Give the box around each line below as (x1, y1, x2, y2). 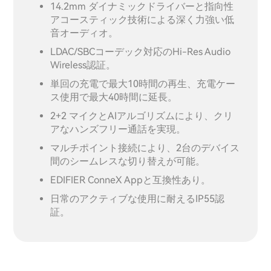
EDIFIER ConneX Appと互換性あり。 (50, 174, 211, 186)
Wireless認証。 (50, 59, 116, 71)
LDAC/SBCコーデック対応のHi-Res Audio (50, 45, 231, 57)
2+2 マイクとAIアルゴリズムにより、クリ (50, 109, 233, 122)
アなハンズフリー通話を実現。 (50, 123, 186, 135)
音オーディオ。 (50, 27, 119, 39)
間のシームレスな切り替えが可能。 (50, 155, 206, 167)
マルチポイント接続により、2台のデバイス (50, 142, 240, 154)
